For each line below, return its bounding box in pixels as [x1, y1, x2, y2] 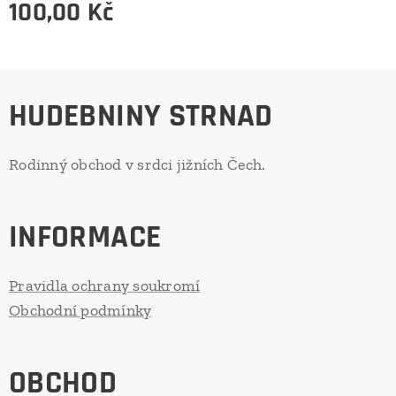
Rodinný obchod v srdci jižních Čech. [9, 155, 266, 174]
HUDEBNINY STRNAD [9, 96, 273, 136]
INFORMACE [9, 217, 162, 257]
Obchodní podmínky [9, 301, 152, 320]
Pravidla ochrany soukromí [9, 276, 201, 295]
